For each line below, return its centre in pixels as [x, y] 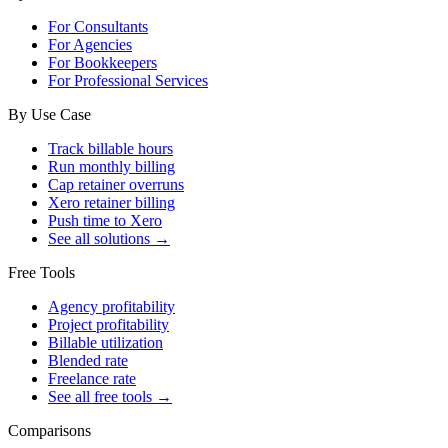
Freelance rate [92, 378]
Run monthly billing [111, 166]
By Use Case [49, 114]
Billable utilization [105, 342]
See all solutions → [109, 238]
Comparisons [49, 430]
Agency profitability [111, 306]
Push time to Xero [105, 220]
